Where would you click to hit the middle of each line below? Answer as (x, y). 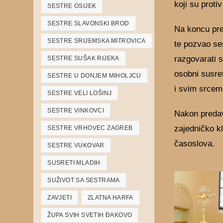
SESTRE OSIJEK (72, 6)
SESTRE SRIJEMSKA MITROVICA (97, 41)
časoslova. (195, 143)
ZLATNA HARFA (111, 198)
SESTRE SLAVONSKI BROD (88, 23)
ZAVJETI (60, 198)
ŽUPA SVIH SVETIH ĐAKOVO (90, 215)
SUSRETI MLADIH (74, 163)
